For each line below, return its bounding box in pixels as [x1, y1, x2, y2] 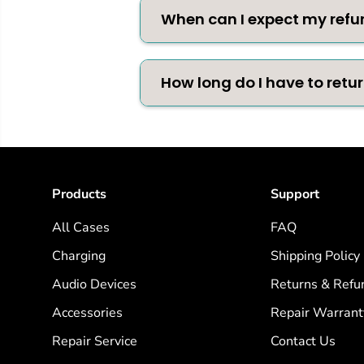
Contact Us [270, 332, 336, 351]
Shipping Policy [270, 247, 360, 266]
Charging [51, 247, 106, 266]
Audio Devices [51, 275, 136, 294]
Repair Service [51, 332, 137, 351]
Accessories [51, 304, 123, 323]
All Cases [51, 219, 110, 237]
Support [270, 185, 319, 204]
